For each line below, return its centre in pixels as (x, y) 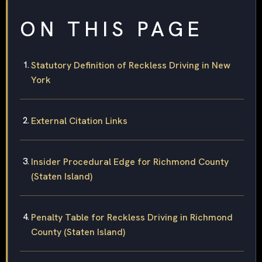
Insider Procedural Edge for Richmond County (130, 162)
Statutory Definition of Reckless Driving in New (131, 65)
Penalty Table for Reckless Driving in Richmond (132, 218)
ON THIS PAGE (112, 30)
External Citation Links (79, 121)
